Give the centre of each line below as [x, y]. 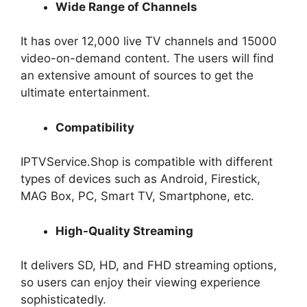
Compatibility [95, 127]
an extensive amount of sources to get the [137, 76]
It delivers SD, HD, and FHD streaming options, [149, 266]
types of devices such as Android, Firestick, [140, 179]
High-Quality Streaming [124, 231]
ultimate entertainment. [87, 93]
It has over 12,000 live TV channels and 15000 [149, 41]
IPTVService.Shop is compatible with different [147, 162]
